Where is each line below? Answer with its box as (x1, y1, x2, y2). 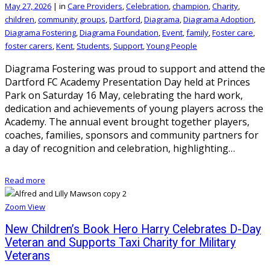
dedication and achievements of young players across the (5, 102, 263, 116)
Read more (5, 175, 45, 186)
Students (77, 40, 110, 52)
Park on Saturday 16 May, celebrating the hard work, (5, 89, 243, 102)
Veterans (5, 249, 50, 263)
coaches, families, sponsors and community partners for (5, 128, 259, 142)
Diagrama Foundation (80, 27, 159, 39)
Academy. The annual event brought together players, (5, 115, 250, 129)
